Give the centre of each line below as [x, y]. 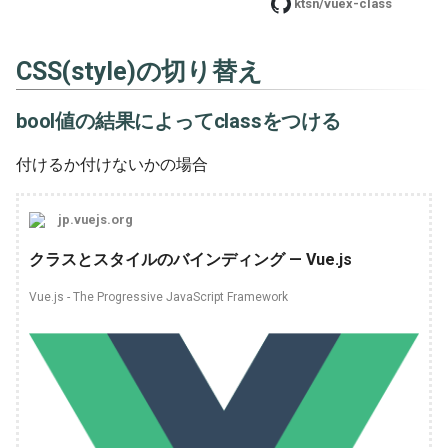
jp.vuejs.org [95, 219]
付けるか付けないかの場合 [112, 164]
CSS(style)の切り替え [139, 71]
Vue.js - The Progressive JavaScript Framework [158, 296]
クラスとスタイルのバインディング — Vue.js [190, 259]
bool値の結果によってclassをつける [178, 120]
